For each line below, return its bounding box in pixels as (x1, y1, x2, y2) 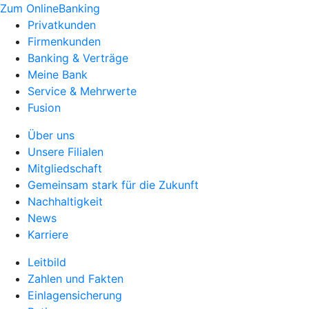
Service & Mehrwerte (28, 84, 137, 98)
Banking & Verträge (28, 51, 128, 65)
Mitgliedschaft (28, 161, 102, 175)
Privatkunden (28, 18, 96, 32)
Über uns (28, 128, 74, 142)
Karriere (28, 228, 68, 241)
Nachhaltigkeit (28, 195, 103, 208)
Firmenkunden (28, 34, 101, 48)
